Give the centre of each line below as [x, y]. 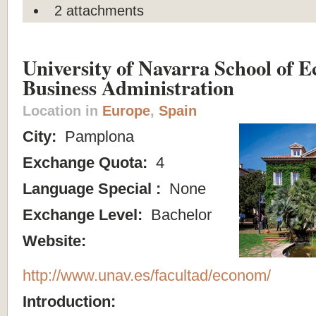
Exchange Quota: [87, 162]
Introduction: [71, 301]
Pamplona [97, 136]
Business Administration [128, 87]
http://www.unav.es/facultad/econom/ [147, 275]
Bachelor [179, 214]
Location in [62, 110]
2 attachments [99, 11]
